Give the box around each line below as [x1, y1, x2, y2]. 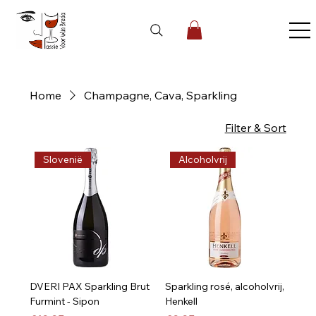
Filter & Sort [224, 121, 286, 135]
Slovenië [43, 152, 83, 166]
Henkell [165, 294, 197, 308]
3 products [30, 120, 80, 133]
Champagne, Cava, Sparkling [84, 88, 238, 102]
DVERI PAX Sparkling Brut [30, 279, 150, 293]
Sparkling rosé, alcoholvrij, [165, 279, 284, 293]
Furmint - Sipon [30, 294, 100, 308]
